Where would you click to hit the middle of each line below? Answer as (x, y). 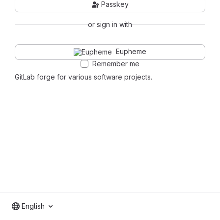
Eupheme (131, 52)
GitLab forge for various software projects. (83, 77)
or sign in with (110, 24)
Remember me (116, 63)
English (33, 206)
